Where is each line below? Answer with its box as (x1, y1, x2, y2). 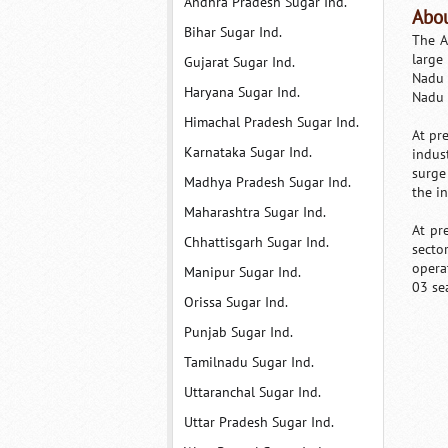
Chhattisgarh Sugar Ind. (183, 234, 329, 251)
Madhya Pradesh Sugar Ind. (183, 174, 351, 191)
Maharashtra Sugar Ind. (183, 204, 326, 221)
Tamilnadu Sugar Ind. (183, 354, 314, 371)
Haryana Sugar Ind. (183, 84, 300, 101)
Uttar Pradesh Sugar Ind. (183, 414, 334, 431)
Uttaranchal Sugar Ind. (183, 384, 321, 401)
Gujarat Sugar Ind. (183, 54, 295, 71)
